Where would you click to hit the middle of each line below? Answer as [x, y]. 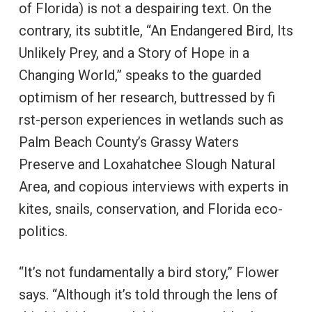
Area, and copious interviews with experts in [153, 187]
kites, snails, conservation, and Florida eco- [150, 209]
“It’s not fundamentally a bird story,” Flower [149, 273]
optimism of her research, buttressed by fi [147, 98]
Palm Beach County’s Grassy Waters [128, 142]
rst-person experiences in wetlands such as [151, 120]
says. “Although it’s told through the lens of [148, 295]
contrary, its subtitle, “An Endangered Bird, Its [156, 31]
